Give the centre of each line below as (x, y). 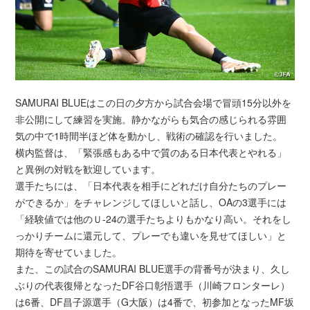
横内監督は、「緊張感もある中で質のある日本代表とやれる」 (151, 152)
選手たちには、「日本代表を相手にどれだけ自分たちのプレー (151, 185)
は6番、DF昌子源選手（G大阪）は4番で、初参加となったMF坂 (155, 301)
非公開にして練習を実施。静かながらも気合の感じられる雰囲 (151, 119)
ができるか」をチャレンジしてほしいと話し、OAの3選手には (151, 202)
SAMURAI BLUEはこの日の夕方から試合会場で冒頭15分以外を (154, 102)
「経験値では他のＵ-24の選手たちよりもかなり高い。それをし (154, 218)
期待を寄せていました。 (69, 252)
